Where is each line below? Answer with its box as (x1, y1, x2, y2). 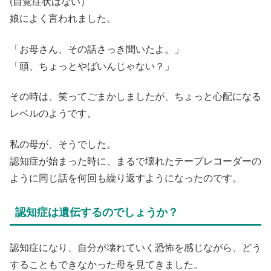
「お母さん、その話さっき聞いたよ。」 (10, 41, 184, 56)
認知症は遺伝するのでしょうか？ (15, 203, 178, 220)
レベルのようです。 (10, 106, 97, 120)
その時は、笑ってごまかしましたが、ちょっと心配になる (10, 89, 261, 103)
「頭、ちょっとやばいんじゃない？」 (10, 58, 174, 73)
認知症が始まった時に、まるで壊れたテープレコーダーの (10, 153, 261, 168)
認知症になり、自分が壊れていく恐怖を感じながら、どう (10, 240, 261, 255)
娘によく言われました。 (10, 11, 116, 25)
